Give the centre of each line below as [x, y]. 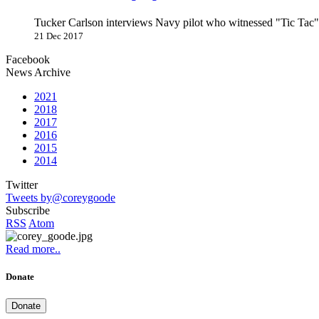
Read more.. [33, 249]
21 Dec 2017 [59, 36]
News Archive [38, 73]
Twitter [22, 185]
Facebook [28, 60]
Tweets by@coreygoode [61, 198]
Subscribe [28, 211]
